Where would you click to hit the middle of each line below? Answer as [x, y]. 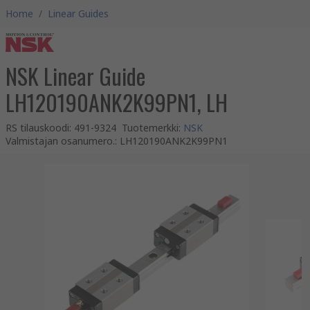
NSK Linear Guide [75, 76]
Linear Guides [78, 13]
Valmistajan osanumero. [60, 141]
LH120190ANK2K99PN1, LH [117, 102]
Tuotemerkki [150, 128]
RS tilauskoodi [37, 128]
